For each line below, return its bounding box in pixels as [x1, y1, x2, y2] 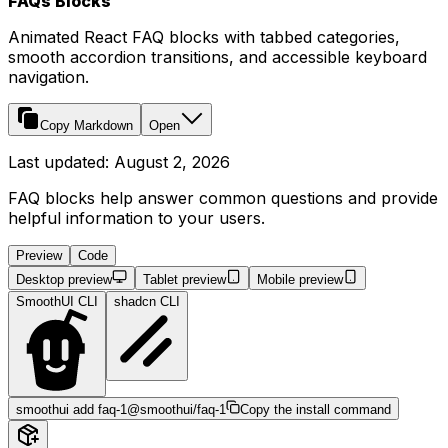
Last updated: [8, 152, 114, 173]
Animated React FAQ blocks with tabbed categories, [8, 27, 400, 48]
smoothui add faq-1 [16, 402, 127, 418]
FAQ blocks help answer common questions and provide [8, 188, 438, 209]
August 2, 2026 [114, 152, 230, 173]
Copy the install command [240, 402, 391, 418]
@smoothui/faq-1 [127, 402, 226, 418]
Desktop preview [16, 272, 112, 288]
